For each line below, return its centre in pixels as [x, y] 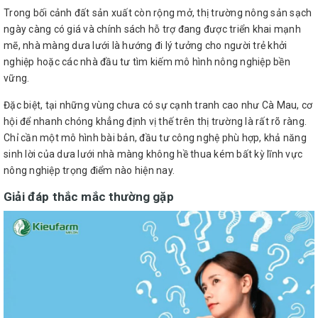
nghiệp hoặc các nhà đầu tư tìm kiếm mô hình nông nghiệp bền [147, 62]
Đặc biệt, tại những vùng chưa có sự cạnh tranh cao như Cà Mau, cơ [158, 105]
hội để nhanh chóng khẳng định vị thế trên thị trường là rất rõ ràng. [155, 122]
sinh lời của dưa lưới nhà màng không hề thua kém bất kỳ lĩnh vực [153, 154]
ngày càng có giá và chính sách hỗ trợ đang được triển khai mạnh [152, 29]
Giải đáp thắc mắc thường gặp [89, 197]
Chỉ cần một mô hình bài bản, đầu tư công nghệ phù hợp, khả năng [155, 138]
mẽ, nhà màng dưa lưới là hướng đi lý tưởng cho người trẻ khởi [146, 46]
